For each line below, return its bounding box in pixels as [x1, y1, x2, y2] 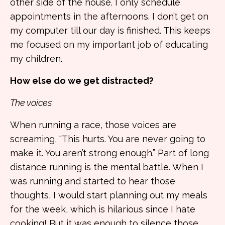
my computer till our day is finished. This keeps [10, 25, 210, 36]
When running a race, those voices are [10, 120, 176, 130]
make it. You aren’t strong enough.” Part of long [10, 148, 209, 158]
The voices [10, 97, 52, 108]
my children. [10, 53, 62, 64]
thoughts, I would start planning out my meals [10, 190, 207, 200]
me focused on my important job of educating [10, 39, 208, 50]
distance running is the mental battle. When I [10, 162, 203, 172]
